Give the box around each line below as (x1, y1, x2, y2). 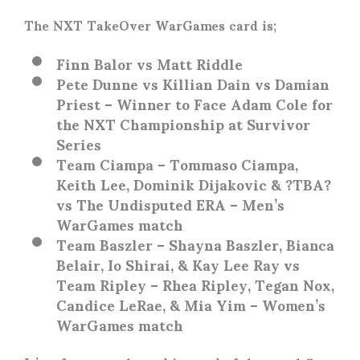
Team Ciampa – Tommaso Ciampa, (56, 142, 298, 186)
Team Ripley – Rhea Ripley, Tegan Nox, (56, 263, 334, 306)
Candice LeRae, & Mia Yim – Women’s (56, 283, 325, 326)
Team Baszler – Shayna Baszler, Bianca (56, 223, 334, 266)
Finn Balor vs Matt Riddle (56, 42, 243, 85)
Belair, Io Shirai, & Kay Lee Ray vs (56, 243, 300, 286)
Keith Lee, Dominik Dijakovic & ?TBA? (56, 162, 331, 206)
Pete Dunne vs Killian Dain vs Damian (56, 62, 329, 105)
